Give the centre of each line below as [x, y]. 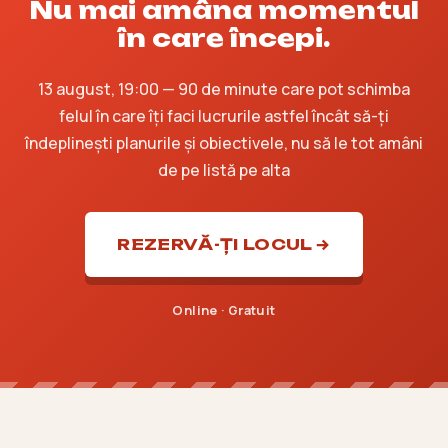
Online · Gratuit [224, 310]
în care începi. [224, 38]
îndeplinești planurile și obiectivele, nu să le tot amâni [224, 143]
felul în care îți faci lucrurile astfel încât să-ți [224, 116]
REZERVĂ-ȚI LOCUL [215, 244]
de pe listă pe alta [224, 170]
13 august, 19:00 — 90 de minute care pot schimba [224, 89]
